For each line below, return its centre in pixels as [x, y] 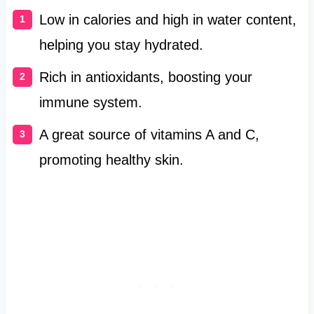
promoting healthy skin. [111, 160]
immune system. [90, 103]
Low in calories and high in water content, [168, 20]
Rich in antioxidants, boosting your [145, 77]
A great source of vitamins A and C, [149, 135]
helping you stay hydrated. [121, 45]
